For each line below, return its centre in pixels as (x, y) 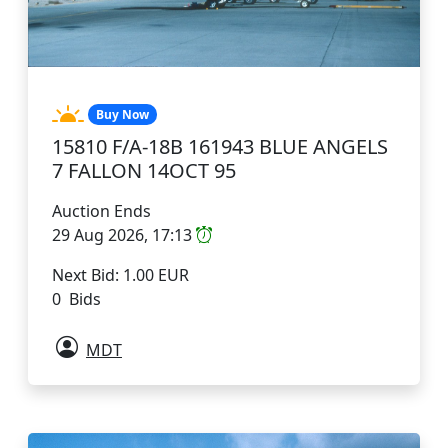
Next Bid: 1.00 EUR (120, 274)
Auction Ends (101, 210)
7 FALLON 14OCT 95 (144, 170)
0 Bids (76, 298)
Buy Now (122, 114)
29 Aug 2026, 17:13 (124, 234)
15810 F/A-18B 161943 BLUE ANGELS (220, 146)
